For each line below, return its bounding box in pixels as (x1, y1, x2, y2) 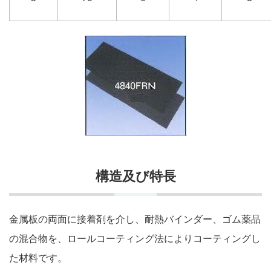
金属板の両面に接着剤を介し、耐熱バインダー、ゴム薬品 (9, 214, 261, 224)
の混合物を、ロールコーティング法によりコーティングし (9, 233, 261, 244)
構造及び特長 (95, 169, 176, 184)
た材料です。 (9, 252, 67, 263)
